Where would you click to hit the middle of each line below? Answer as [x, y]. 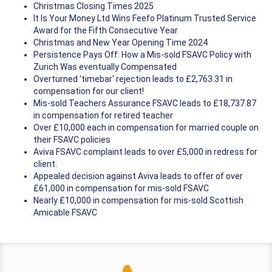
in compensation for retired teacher [103, 116]
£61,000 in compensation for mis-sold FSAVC [121, 189]
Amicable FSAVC [65, 213]
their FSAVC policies [72, 140]
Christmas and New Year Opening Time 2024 [121, 43]
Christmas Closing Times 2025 [93, 6]
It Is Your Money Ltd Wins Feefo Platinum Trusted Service [145, 19]
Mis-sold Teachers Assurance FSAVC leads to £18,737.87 [145, 104]
